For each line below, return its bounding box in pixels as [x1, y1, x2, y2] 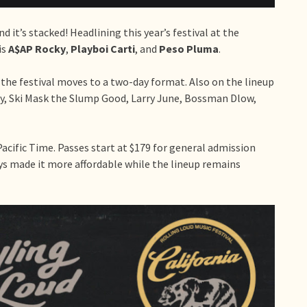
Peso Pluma [159, 42, 219, 56]
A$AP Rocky [8, 42, 66, 56]
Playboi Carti [71, 42, 135, 56]
